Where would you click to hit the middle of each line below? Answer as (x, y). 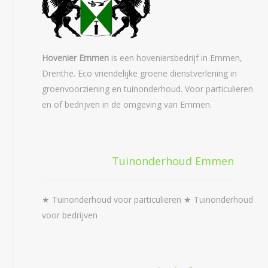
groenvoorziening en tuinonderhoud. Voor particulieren (148, 89)
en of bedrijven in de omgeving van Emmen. (127, 105)
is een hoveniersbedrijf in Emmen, (176, 58)
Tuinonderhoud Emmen (173, 161)
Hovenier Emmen (76, 58)
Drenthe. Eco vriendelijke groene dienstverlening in (140, 74)
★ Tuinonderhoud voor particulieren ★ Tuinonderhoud (148, 200)
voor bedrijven (70, 215)
